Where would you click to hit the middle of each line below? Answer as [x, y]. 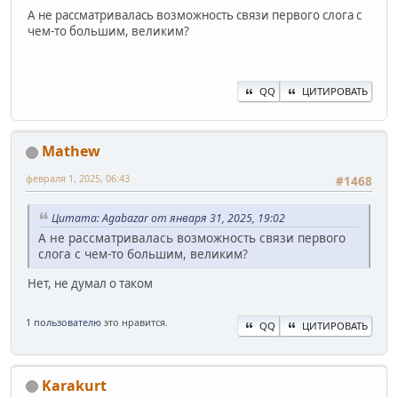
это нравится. [135, 322]
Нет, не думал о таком [90, 284]
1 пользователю [64, 322]
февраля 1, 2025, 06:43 [78, 179]
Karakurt [74, 385]
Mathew [71, 151]
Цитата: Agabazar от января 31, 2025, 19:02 [168, 218]
